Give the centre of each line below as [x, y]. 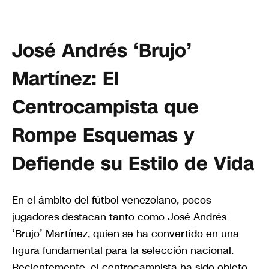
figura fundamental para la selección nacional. [123, 251]
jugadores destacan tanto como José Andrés [119, 217]
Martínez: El [65, 79]
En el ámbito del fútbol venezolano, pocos [111, 200]
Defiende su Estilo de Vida [133, 163]
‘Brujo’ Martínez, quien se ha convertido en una [125, 234]
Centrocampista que [105, 107]
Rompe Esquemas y [103, 135]
